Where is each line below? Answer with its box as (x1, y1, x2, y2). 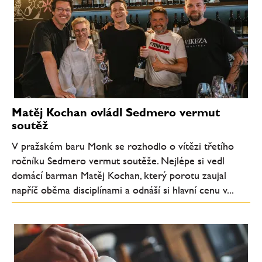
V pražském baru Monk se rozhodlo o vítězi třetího (12, 140, 234, 152)
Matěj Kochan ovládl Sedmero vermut (12, 105, 220, 119)
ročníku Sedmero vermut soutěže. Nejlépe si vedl (12, 154, 225, 167)
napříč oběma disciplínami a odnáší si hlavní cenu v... (12, 184, 234, 196)
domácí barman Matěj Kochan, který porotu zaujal (12, 169, 226, 181)
